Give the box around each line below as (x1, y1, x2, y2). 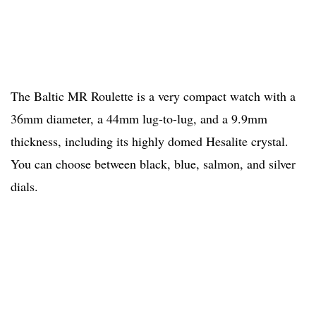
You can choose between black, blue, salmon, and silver (11, 155, 296, 173)
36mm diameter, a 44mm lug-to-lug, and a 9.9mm (11, 110, 267, 128)
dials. (11, 178, 38, 195)
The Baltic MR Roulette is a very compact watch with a (11, 87, 296, 105)
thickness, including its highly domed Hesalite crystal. (11, 133, 288, 150)
